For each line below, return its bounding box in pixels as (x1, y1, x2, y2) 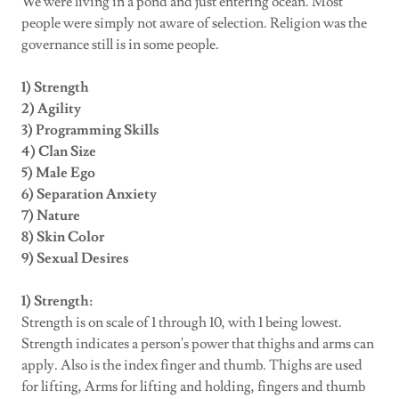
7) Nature (21, 206, 80, 224)
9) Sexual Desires (21, 248, 129, 267)
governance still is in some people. (21, 35, 219, 53)
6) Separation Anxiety (21, 184, 157, 203)
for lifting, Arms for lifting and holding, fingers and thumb (21, 377, 365, 395)
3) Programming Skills (21, 120, 159, 139)
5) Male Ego (21, 163, 95, 182)
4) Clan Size (21, 142, 96, 160)
